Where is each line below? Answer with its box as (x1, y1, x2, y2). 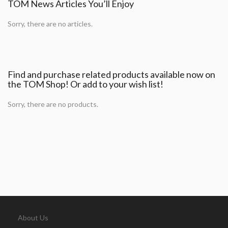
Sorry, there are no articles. (8, 19, 93, 28)
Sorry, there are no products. (8, 100, 98, 109)
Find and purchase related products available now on (8, 69, 215, 80)
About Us (18, 213, 48, 222)
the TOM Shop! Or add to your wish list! (8, 78, 163, 90)
